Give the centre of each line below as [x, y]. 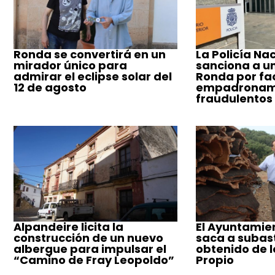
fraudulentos [234, 99]
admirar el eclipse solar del [93, 77]
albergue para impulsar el [90, 249]
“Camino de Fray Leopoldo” [94, 260]
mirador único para [70, 66]
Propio [215, 260]
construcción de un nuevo [88, 238]
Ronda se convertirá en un [90, 55]
